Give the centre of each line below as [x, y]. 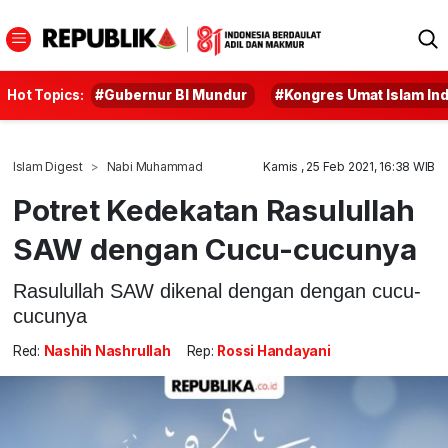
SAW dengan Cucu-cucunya [214, 249]
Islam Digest [47, 166]
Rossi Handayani [274, 351]
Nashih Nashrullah [107, 351]
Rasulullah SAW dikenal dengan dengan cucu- [216, 290]
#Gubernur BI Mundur [171, 95]
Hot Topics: [45, 95]
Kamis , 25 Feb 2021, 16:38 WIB [349, 166]
